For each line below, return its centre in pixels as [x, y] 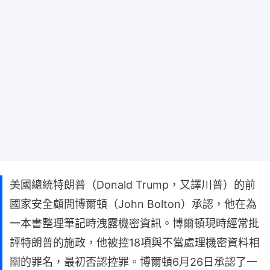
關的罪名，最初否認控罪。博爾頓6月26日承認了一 [133, 262]
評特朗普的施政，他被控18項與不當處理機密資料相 [135, 243]
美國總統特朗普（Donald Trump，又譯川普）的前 [133, 185]
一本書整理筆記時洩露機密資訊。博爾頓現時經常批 [134, 224]
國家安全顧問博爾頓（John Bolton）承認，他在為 [133, 204]
